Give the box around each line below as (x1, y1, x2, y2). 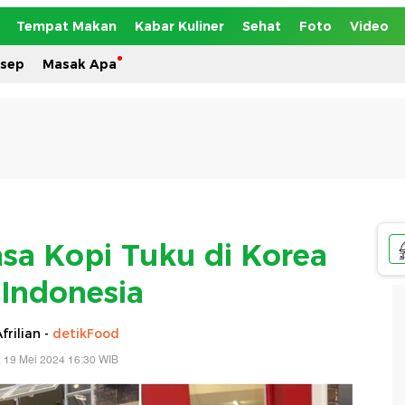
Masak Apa (42, 56, 117, 72)
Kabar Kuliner (135, 18, 224, 34)
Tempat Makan (16, 18, 117, 34)
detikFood (52, 325, 119, 342)
